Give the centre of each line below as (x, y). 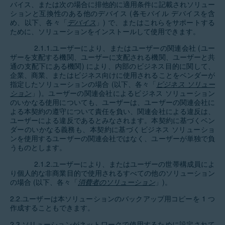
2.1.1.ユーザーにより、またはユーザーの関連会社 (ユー (125, 48)
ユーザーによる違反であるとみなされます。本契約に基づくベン (113, 120)
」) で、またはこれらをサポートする (155, 22)
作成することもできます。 (52, 207)
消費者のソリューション (117, 182)
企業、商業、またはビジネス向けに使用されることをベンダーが (113, 75)
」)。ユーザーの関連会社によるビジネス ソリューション (123, 93)
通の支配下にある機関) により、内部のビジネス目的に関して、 (113, 66)
